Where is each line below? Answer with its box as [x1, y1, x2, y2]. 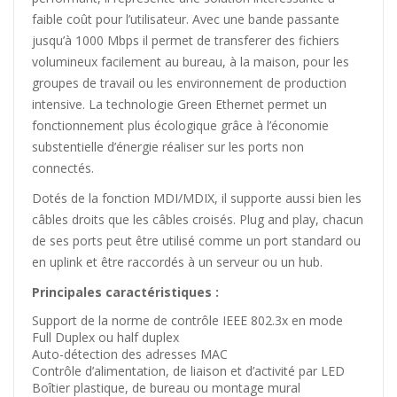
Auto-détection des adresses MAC [32, 345, 228, 362]
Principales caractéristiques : [32, 283, 219, 300]
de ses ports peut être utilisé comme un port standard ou [32, 231, 361, 249]
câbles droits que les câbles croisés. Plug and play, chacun [32, 210, 363, 228]
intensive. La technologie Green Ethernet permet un [32, 95, 327, 113]
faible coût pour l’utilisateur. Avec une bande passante [32, 10, 339, 27]
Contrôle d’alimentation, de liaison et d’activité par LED [32, 362, 345, 379]
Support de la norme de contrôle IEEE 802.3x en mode [32, 311, 343, 329]
